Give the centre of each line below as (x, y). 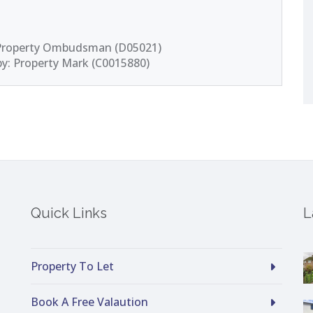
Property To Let (72, 266)
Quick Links (69, 213)
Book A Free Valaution (89, 302)
